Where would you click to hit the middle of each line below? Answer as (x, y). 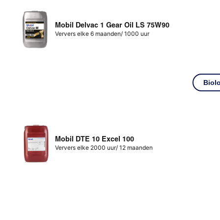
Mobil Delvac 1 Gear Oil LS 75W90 (112, 25)
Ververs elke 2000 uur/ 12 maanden (104, 147)
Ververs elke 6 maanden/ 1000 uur (102, 33)
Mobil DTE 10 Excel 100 (95, 139)
